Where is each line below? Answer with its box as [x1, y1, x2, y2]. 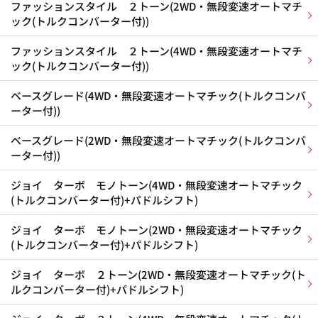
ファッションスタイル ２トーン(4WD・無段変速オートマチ [11, 43, 302, 58]
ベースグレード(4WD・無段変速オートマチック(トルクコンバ [11, 88, 306, 103]
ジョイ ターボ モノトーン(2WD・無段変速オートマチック [11, 222, 302, 237]
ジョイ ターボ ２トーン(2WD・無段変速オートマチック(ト [11, 267, 306, 282]
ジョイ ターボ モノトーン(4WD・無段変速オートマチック [11, 177, 302, 192]
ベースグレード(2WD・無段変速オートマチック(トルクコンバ [11, 133, 306, 148]
